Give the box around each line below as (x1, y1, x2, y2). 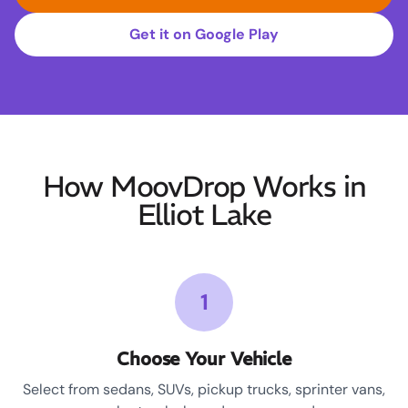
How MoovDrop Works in (42, 168, 366, 206)
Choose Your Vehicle (116, 347, 292, 371)
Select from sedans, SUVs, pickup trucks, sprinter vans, (23, 380, 385, 400)
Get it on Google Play (129, 25, 279, 45)
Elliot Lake (137, 197, 271, 234)
